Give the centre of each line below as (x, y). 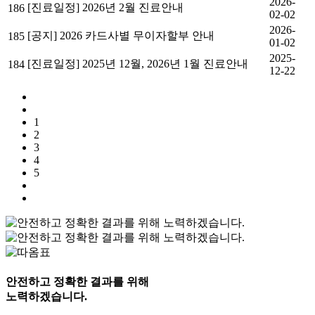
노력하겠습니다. (46, 296)
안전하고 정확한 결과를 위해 (77, 281)
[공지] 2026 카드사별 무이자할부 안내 (121, 35)
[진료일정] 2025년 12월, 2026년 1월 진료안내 (138, 63)
